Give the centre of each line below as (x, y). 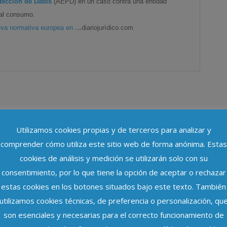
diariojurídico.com (108, 27)
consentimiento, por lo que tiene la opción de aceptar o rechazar (113, 172)
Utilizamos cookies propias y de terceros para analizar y (113, 130)
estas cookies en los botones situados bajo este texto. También (113, 186)
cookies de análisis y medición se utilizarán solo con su (113, 158)
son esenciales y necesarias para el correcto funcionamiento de (113, 215)
